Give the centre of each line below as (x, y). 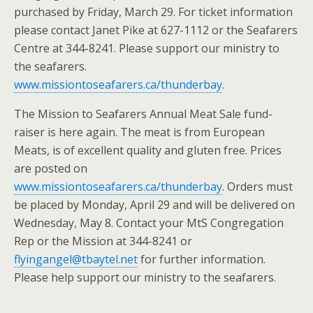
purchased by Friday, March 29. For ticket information (153, 12)
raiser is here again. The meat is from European (139, 132)
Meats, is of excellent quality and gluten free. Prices (148, 150)
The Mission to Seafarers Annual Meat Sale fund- (143, 114)
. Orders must (257, 186)
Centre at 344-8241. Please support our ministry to (147, 48)
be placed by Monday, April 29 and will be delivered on (154, 204)
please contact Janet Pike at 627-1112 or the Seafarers (156, 30)
